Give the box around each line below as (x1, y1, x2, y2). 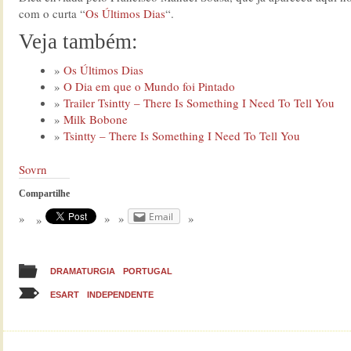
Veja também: (19, 29, 138, 53)
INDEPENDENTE (87, 289, 154, 299)
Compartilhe (19, 188, 70, 200)
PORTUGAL (123, 266, 172, 276)
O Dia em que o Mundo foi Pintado (63, 78, 235, 94)
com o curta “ (19, 5, 85, 21)
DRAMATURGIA (50, 266, 115, 276)
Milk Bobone (63, 110, 128, 127)
